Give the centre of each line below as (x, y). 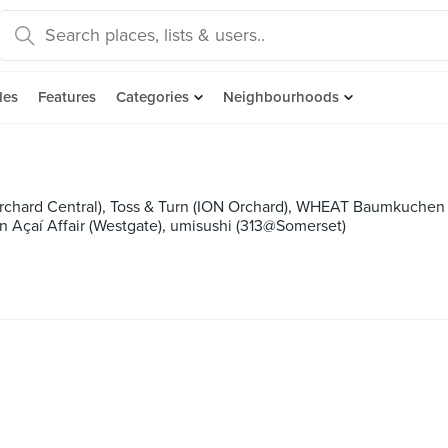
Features (67, 97)
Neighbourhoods (281, 97)
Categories (152, 97)
